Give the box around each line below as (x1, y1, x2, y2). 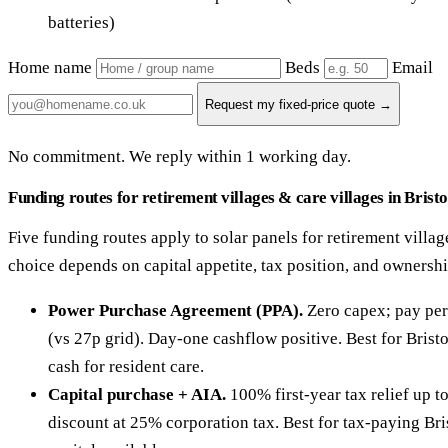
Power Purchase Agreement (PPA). (48, 301, 303, 321)
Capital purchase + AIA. (48, 385, 226, 405)
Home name (8, 58, 92, 78)
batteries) (48, 13, 115, 33)
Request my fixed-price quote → (205, 96, 392, 112)
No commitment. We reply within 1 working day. (8, 147, 351, 167)
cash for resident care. (48, 357, 204, 377)
